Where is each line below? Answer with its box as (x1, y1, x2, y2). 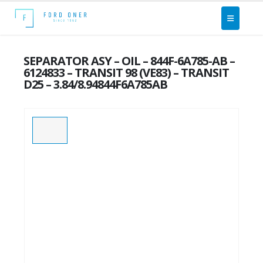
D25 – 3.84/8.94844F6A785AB (23, 76, 167, 92)
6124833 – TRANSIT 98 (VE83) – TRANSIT (23, 65, 229, 80)
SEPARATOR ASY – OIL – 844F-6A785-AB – (23, 53, 235, 69)
